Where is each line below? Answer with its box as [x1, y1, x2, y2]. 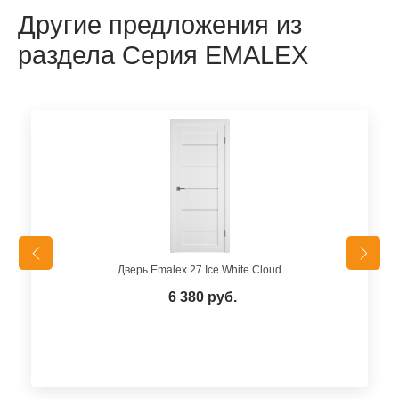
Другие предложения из [18, 11, 302, 39]
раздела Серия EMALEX [18, 41, 308, 69]
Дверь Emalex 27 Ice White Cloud [118, 264, 281, 276]
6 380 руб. [167, 289, 237, 305]
